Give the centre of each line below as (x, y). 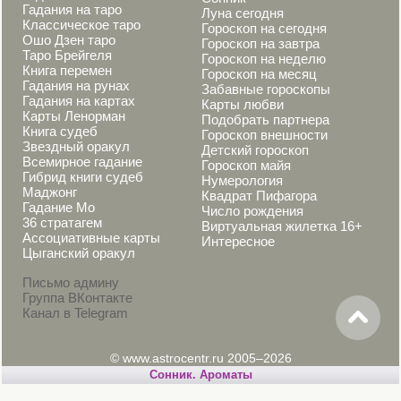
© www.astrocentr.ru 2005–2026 (200, 358)
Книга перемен (67, 70)
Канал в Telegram (75, 313)
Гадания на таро (72, 9)
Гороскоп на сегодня (264, 28)
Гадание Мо (59, 207)
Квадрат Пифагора (259, 196)
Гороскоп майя (246, 165)
